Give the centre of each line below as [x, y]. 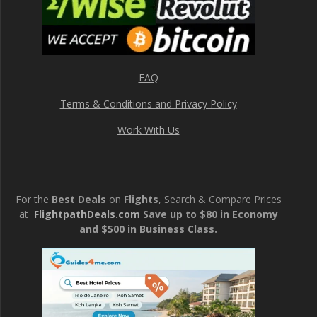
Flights [139, 199]
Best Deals [79, 199]
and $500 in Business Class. [148, 229]
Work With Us [148, 129]
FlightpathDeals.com [87, 214]
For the [33, 199]
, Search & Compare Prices [220, 199]
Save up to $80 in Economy [210, 214]
